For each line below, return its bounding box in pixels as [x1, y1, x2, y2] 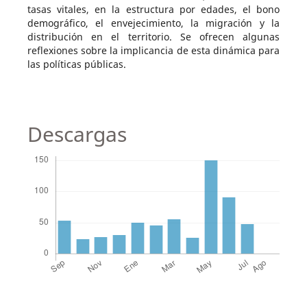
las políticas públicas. [27, 58, 126, 71]
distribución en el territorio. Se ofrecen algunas [27, 30, 280, 43]
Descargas [27, 120, 127, 149]
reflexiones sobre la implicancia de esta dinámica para [27, 44, 280, 57]
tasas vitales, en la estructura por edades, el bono [27, 3, 280, 16]
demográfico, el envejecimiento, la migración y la [27, 16, 280, 29]
